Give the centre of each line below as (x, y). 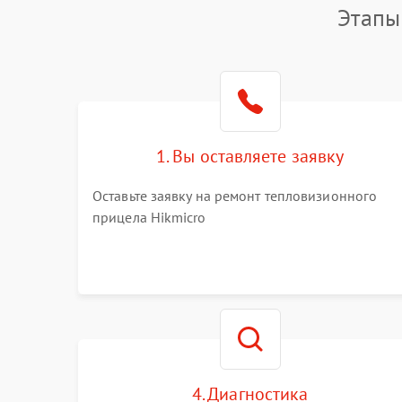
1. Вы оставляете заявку (250, 156)
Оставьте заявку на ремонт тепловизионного (235, 196)
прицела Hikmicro (149, 217)
